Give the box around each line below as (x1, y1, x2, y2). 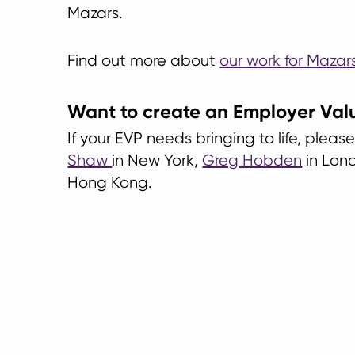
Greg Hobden (202, 151, 303, 170)
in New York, (112, 151, 203, 170)
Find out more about (67, 52, 220, 70)
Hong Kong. (67, 174, 153, 192)
